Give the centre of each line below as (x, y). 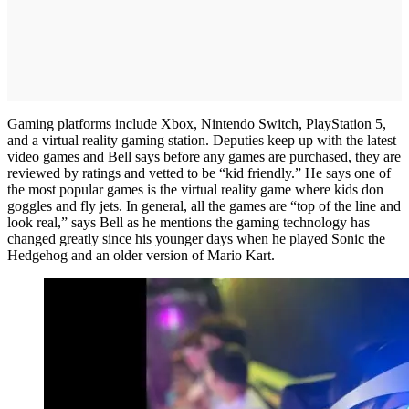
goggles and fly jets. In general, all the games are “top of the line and (204, 206)
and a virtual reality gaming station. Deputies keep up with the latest (202, 140)
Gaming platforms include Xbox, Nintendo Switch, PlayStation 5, (197, 124)
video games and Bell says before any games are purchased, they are (204, 157)
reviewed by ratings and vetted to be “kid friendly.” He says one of (199, 173)
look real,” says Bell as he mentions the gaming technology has (189, 222)
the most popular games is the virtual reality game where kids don (195, 189)
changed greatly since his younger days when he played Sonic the (196, 239)
